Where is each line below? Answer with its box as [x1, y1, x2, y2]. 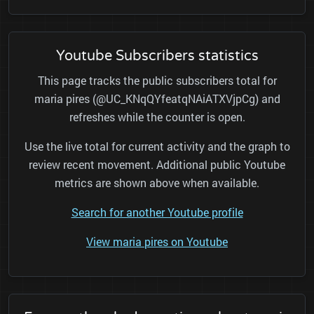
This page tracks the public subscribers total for [37, 73, 277, 88]
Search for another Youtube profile [71, 205, 243, 220]
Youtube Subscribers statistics [55, 48, 259, 65]
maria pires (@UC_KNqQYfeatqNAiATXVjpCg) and [34, 91, 280, 107]
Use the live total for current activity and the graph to [24, 139, 290, 154]
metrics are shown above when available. [55, 175, 259, 191]
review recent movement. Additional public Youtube [29, 157, 285, 172]
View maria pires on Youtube [86, 234, 228, 250]
